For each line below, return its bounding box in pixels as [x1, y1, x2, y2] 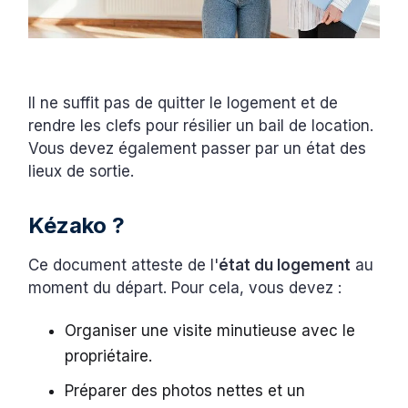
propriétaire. [65, 346, 158, 365]
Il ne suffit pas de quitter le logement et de [28, 93, 339, 112]
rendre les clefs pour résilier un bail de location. [28, 116, 374, 135]
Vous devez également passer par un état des [28, 138, 367, 158]
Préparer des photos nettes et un [65, 381, 306, 400]
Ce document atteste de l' [28, 255, 219, 274]
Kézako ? [28, 211, 131, 239]
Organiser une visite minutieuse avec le [65, 321, 356, 340]
